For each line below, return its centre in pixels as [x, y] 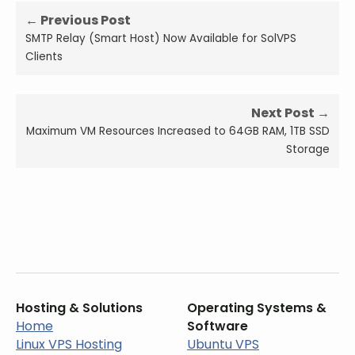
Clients [44, 57]
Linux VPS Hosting [69, 344]
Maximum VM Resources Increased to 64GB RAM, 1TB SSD [178, 131]
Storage [308, 149]
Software [218, 326]
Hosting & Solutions [79, 308]
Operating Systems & [257, 308]
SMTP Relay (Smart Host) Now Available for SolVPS [161, 38]
